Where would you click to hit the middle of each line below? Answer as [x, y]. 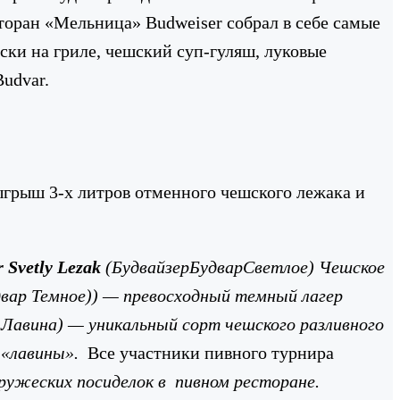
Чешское [352, 267]
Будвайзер [150, 267]
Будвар [216, 267]
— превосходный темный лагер [223, 295]
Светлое [275, 267]
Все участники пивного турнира [211, 352]
